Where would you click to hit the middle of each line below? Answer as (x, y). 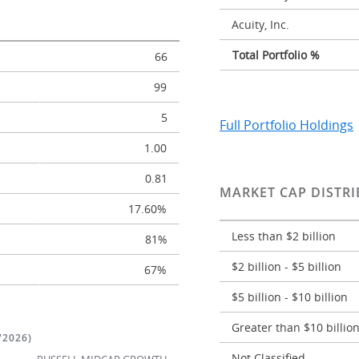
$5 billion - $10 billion (290, 297)
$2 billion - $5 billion (286, 266)
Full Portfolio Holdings (286, 125)
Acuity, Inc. (260, 24)
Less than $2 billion (284, 236)
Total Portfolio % (276, 55)
